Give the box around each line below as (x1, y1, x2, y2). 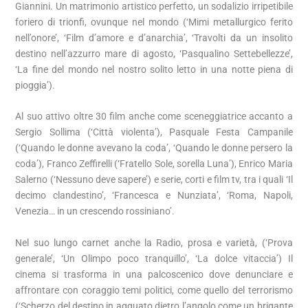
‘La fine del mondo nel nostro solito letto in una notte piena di (15, 63, 293, 75)
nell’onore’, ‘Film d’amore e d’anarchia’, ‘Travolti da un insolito (15, 32, 293, 43)
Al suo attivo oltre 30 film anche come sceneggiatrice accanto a (15, 111, 293, 122)
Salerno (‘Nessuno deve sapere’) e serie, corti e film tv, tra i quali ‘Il (15, 174, 293, 186)
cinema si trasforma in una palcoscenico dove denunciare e (15, 268, 293, 280)
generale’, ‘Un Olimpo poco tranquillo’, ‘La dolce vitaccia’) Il (15, 252, 293, 264)
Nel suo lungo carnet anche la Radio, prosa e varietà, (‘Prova (15, 236, 293, 248)
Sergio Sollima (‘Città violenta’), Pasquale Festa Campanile (15, 126, 293, 138)
